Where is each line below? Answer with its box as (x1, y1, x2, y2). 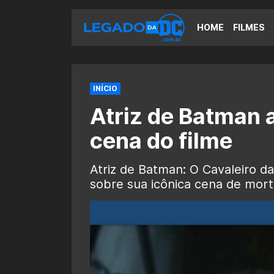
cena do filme (90, 127, 232, 154)
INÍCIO (93, 84, 117, 93)
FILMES (233, 22, 265, 32)
